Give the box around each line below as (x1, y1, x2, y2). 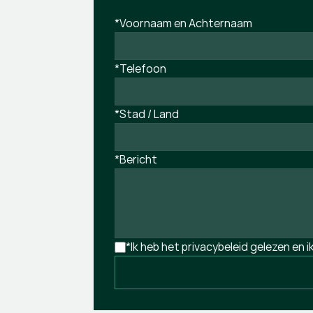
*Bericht (115, 152, 158, 167)
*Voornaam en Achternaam (115, 15, 253, 31)
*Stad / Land (115, 106, 180, 122)
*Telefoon (115, 61, 167, 76)
